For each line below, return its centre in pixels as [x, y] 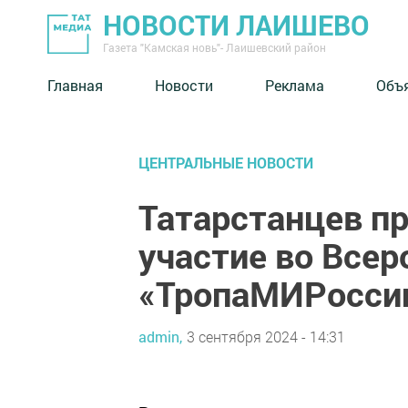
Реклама [295, 85]
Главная [75, 85]
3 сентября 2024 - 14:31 [266, 336]
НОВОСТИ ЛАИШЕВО [236, 25]
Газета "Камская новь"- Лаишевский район [214, 47]
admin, [160, 336]
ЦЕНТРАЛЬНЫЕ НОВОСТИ [226, 163]
